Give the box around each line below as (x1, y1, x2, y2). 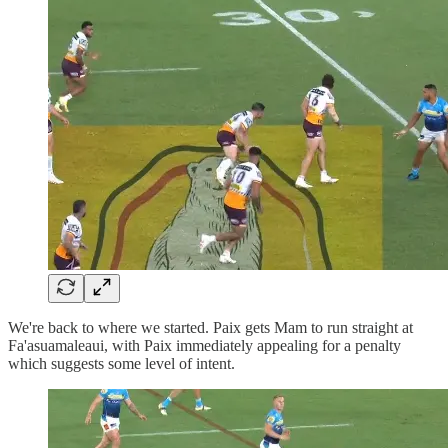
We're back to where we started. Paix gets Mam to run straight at (8, 318, 413, 336)
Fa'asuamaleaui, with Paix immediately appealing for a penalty (8, 336, 401, 354)
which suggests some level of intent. (8, 354, 235, 372)
